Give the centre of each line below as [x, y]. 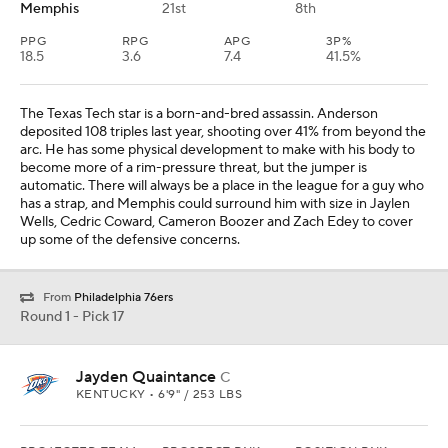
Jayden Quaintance [146, 377]
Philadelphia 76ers [123, 298]
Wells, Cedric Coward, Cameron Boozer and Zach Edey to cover [216, 222]
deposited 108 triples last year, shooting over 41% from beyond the [223, 132]
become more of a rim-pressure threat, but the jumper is [193, 168]
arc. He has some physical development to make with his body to [217, 150]
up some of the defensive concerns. [130, 240]
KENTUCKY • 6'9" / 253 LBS [159, 395]
